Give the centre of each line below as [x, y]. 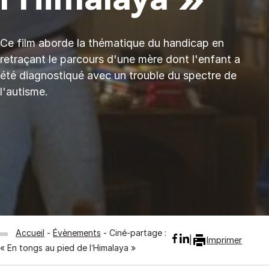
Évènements [77, 232]
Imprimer [225, 240]
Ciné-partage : [138, 232]
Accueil [30, 232]
